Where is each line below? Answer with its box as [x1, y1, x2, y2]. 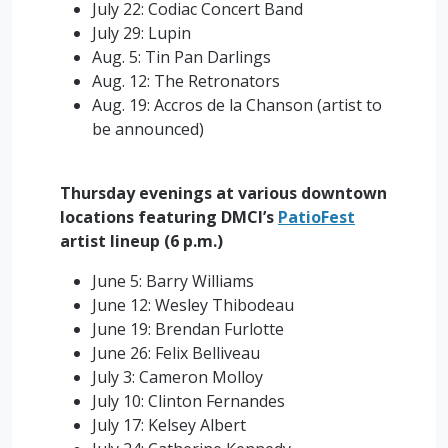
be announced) [92, 118, 204, 140]
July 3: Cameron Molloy [92, 366, 263, 388]
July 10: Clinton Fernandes [92, 390, 285, 412]
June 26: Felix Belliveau [92, 342, 260, 364]
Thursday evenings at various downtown [60, 182, 387, 204]
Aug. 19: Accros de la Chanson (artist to [92, 94, 382, 116]
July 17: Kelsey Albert [92, 414, 246, 436]
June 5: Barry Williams [92, 270, 254, 292]
